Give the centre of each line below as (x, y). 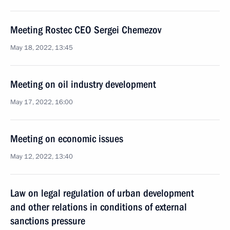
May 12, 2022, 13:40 (42, 157)
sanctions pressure (48, 221)
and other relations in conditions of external (99, 207)
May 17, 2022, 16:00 (42, 102)
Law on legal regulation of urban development (102, 193)
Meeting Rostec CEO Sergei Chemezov (86, 30)
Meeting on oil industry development (83, 84)
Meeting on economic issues (67, 139)
